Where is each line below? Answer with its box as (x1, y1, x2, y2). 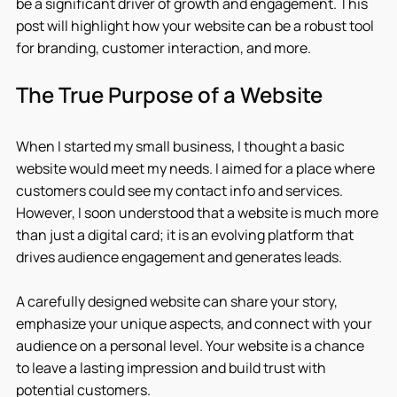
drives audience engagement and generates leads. (16, 247, 342, 267)
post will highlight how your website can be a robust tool (16, 16, 377, 35)
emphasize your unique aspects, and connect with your (16, 314, 375, 333)
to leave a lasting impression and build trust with (16, 358, 329, 378)
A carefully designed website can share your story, (16, 292, 340, 311)
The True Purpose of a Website (16, 80, 323, 109)
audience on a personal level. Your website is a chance (16, 336, 367, 355)
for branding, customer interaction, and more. (16, 38, 311, 58)
